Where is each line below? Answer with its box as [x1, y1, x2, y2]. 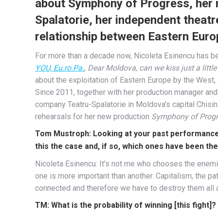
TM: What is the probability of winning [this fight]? [35, 200, 216, 210]
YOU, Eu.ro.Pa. [35, 63, 84, 73]
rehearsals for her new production [35, 111, 151, 121]
